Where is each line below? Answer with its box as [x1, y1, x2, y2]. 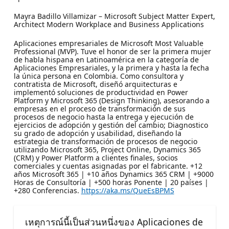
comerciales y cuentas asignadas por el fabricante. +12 [13, 161, 202, 171]
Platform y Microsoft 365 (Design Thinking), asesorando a [13, 95, 210, 105]
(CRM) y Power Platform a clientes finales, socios [13, 152, 178, 163]
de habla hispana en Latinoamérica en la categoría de [13, 54, 199, 64]
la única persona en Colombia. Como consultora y [13, 71, 184, 81]
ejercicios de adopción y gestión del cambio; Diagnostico [13, 120, 208, 130]
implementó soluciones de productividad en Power [13, 87, 188, 97]
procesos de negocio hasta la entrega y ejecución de [13, 111, 194, 122]
